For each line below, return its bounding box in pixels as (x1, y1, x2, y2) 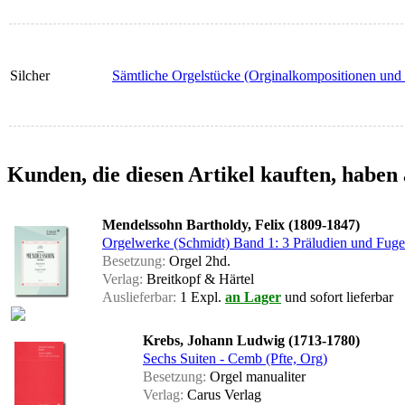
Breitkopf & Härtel (143, 271, 254, 287)
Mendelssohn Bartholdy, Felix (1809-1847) (102, 217, 360, 233)
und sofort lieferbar (281, 289, 393, 306)
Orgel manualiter (206, 369, 306, 385)
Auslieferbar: (102, 289, 176, 306)
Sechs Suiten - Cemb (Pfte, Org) (143, 351, 327, 367)
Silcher (10, 68, 50, 84)
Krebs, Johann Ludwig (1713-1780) (143, 333, 360, 349)
